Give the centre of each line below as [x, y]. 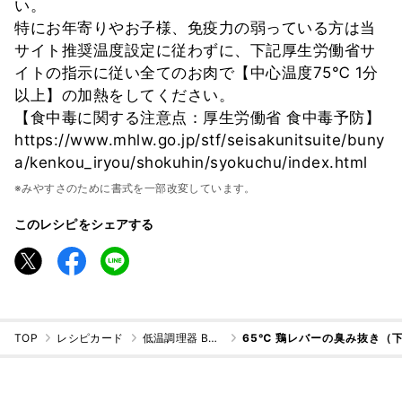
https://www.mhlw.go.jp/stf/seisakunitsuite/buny [200, 140]
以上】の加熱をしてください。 [124, 95]
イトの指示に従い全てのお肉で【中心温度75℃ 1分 [197, 72]
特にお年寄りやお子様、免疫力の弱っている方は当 [195, 27]
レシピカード [90, 338]
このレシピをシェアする [84, 223]
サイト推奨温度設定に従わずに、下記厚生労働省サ [195, 50]
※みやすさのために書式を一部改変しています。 [135, 188]
